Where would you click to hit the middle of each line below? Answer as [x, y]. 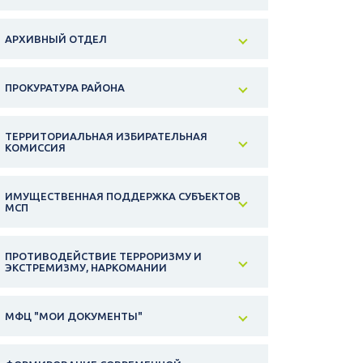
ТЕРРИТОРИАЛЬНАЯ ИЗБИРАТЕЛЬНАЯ [106, 137]
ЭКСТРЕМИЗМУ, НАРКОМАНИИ [86, 268]
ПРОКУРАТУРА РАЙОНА [65, 88]
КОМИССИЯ [35, 148]
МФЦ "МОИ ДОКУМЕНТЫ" [74, 316]
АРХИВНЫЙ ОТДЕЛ [56, 39]
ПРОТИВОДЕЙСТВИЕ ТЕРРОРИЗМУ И [103, 256]
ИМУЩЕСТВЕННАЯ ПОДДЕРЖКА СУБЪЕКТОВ [123, 196]
